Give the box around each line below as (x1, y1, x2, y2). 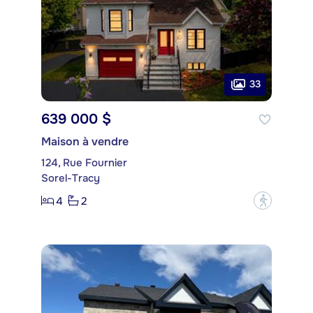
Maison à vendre (41, 134, 129, 150)
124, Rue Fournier (41, 156, 127, 170)
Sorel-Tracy (41, 171, 100, 186)
